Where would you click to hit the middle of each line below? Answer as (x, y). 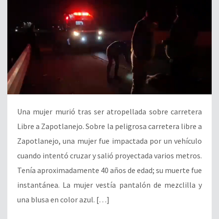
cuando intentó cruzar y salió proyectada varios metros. (109, 155)
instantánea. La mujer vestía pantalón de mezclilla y (109, 185)
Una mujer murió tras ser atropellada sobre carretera (109, 111)
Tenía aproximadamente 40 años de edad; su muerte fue (109, 170)
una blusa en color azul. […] (63, 199)
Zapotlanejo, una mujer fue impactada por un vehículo (109, 141)
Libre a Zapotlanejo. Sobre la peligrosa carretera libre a (109, 126)
